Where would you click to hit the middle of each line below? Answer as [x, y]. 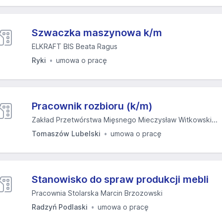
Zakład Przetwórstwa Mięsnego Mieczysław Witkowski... [125, 120]
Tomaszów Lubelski [66, 134]
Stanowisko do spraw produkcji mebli [120, 179]
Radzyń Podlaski [60, 207]
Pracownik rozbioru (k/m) [92, 106]
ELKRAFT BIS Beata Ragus [75, 46]
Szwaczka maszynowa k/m [97, 33]
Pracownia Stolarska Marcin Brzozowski [97, 193]
